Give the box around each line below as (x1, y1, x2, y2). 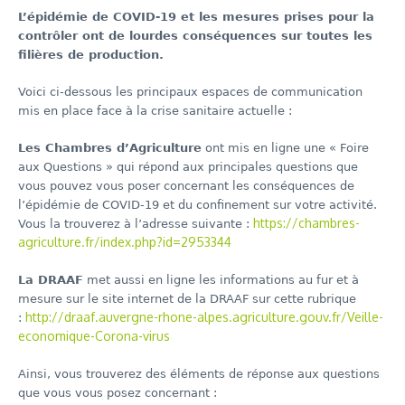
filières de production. (18, 48, 164, 62)
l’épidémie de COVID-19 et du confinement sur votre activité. (18, 198, 377, 212)
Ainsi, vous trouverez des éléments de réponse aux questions (18, 367, 380, 381)
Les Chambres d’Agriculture (18, 141, 202, 155)
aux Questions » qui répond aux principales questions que (18, 160, 358, 174)
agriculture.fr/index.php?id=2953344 (18, 234, 231, 250)
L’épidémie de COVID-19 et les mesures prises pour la (18, 10, 374, 24)
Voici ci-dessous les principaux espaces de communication (18, 85, 363, 99)
